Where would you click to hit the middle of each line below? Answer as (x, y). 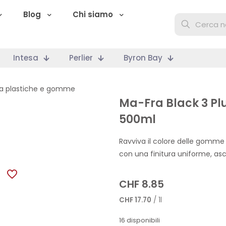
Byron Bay (143, 58)
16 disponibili (139, 220)
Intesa (26, 58)
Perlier (81, 58)
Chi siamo (93, 14)
